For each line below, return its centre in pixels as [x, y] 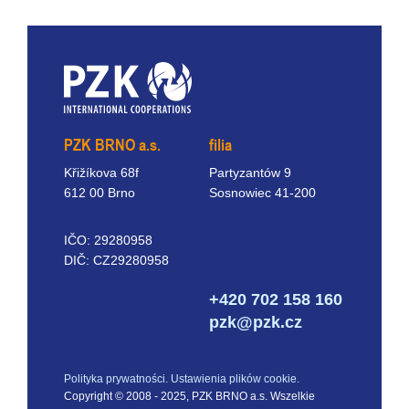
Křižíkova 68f [101, 173]
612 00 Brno [100, 193]
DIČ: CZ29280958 [116, 261]
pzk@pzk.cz [256, 323]
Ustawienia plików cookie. [235, 379]
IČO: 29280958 [108, 241]
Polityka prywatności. [116, 379]
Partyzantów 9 [250, 173]
